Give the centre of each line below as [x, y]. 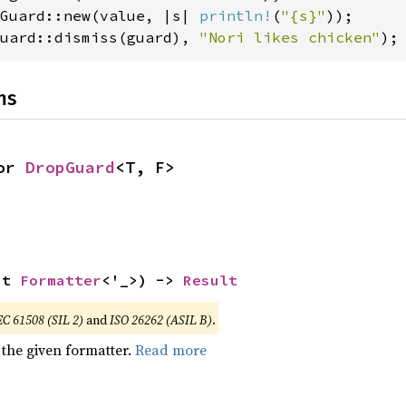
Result [210, 280]
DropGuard [70, 167]
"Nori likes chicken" [290, 37]
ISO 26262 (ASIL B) [160, 320]
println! [235, 15]
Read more [170, 350]
